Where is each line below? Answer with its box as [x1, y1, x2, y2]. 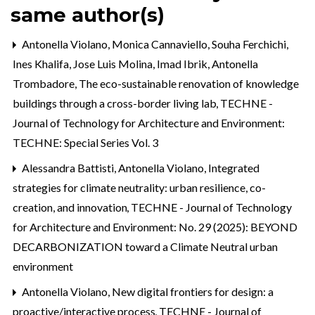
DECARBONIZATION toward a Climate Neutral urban [13, 240, 278, 254]
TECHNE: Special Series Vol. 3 [13, 136, 158, 150]
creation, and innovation [13, 200, 129, 214]
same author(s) [11, 3, 165, 27]
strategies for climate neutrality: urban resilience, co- [13, 181, 266, 195]
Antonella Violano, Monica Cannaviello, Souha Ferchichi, [20, 37, 288, 51]
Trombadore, [13, 77, 79, 91]
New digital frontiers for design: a [112, 285, 274, 299]
